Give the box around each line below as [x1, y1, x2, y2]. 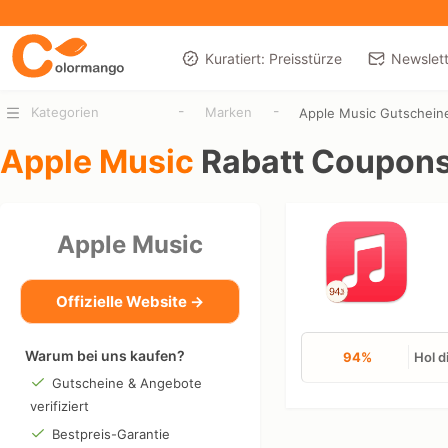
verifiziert [30, 397, 89, 414]
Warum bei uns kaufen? [25, 346, 185, 364]
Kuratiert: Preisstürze [204, 50, 342, 67]
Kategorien [30, 103, 99, 120]
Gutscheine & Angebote [51, 374, 202, 391]
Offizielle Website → [56, 291, 204, 311]
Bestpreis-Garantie [51, 425, 170, 442]
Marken [205, 103, 253, 120]
